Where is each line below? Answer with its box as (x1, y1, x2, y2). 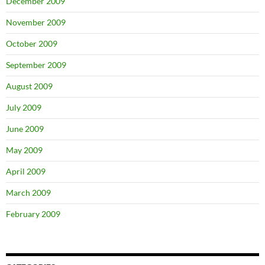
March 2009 (6, 188, 51, 198)
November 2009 (6, 17, 66, 27)
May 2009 (6, 145, 43, 155)
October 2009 (6, 38, 57, 49)
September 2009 (6, 60, 66, 70)
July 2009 (6, 102, 41, 112)
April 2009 (6, 166, 46, 176)
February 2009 (6, 209, 60, 219)
